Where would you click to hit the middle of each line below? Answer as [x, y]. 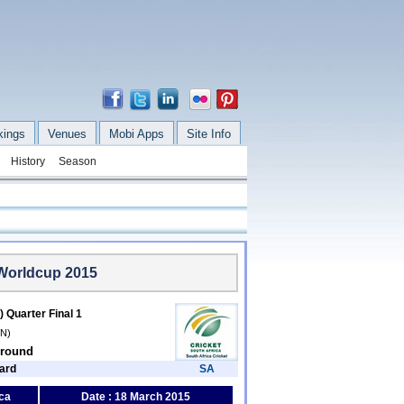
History [28, 161]
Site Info [208, 134]
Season [77, 161]
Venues [67, 134]
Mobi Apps [136, 134]
